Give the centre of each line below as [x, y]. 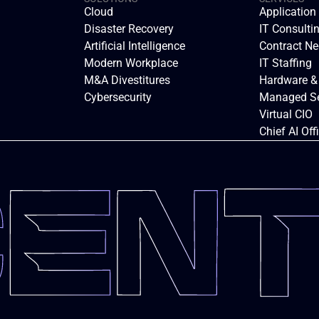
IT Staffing [286, 63]
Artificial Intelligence [135, 46]
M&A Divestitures [127, 80]
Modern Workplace [131, 63]
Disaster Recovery [129, 29]
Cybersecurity [118, 97]
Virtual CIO [286, 114]
